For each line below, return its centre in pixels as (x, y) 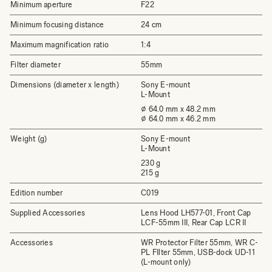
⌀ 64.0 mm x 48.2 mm (178, 109)
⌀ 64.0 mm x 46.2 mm (178, 119)
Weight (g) (29, 139)
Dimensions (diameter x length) (65, 85)
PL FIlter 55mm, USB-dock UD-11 (198, 252)
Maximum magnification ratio (60, 45)
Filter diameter (36, 65)
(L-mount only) (166, 262)
